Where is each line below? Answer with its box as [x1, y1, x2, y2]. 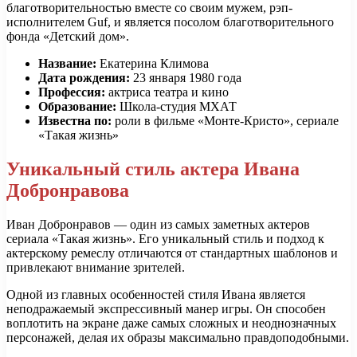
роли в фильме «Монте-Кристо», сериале [112, 114, 339, 128]
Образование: [38, 100, 116, 114]
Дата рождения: [38, 71, 130, 85]
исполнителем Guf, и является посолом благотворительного [6, 15, 334, 29]
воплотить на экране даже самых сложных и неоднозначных [6, 316, 336, 331]
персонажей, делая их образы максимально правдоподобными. [6, 331, 349, 345]
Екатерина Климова [96, 57, 209, 71]
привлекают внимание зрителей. [6, 261, 185, 275]
